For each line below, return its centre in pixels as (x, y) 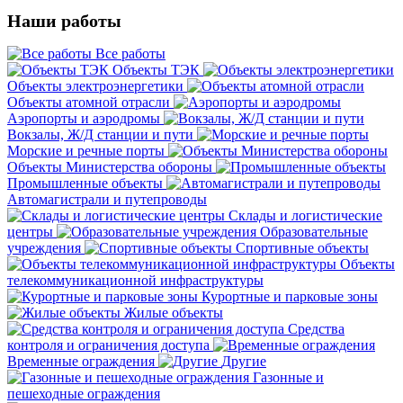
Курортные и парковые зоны (290, 296)
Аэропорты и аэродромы (85, 118)
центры (32, 231)
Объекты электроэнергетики (97, 85)
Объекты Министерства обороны (112, 166)
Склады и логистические (305, 215)
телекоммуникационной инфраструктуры (135, 280)
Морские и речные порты (88, 150)
